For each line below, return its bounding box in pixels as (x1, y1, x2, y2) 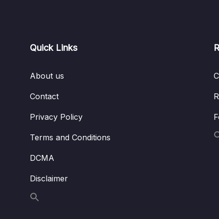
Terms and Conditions (29, 132, 110, 142)
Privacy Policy (29, 111, 83, 122)
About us (29, 70, 64, 81)
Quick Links (29, 42, 77, 53)
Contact (29, 91, 59, 101)
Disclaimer (29, 173, 68, 183)
